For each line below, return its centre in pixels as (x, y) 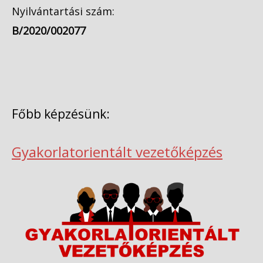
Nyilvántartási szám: (65, 11)
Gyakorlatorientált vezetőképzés (117, 151)
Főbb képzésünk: (61, 114)
